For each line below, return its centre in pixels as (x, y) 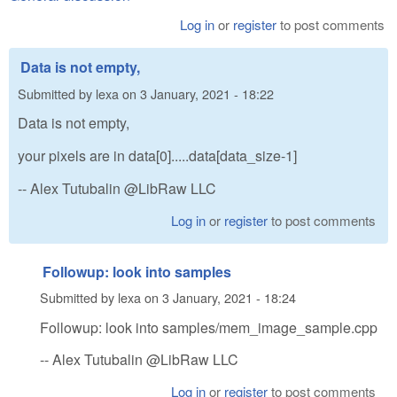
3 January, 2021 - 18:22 (207, 93)
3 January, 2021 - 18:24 (229, 298)
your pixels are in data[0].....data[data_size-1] (157, 156)
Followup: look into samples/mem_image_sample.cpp (209, 327)
